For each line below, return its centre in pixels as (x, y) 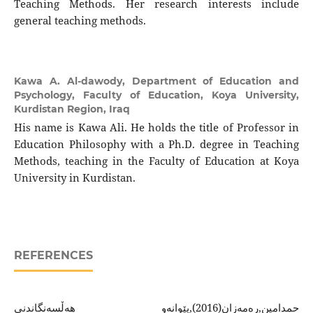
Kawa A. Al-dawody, (73, 81)
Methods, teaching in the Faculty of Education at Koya (156, 161)
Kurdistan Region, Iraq (72, 109)
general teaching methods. (80, 20)
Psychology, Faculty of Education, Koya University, (156, 95)
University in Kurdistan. (74, 177)
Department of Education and (216, 81)
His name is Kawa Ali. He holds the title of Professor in (156, 127)
